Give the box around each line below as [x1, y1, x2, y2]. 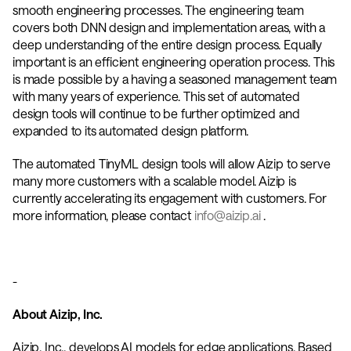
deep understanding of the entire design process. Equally [13, 37, 323, 52]
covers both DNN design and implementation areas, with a [13, 20, 326, 34]
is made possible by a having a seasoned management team [13, 71, 338, 86]
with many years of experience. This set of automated [13, 89, 300, 103]
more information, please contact [13, 208, 194, 223]
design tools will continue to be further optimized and [13, 106, 300, 121]
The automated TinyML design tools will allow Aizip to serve [13, 156, 331, 171]
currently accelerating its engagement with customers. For [13, 190, 327, 205]
